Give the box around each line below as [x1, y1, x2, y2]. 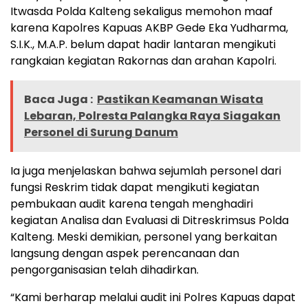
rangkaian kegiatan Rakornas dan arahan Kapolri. [10, 52, 276, 69]
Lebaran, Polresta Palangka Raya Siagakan [24, 107, 280, 124]
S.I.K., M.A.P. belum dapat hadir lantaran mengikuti [10, 36, 276, 52]
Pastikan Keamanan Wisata [97, 91, 263, 107]
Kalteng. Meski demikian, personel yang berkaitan [10, 228, 277, 245]
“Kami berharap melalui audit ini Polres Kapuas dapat [10, 289, 296, 305]
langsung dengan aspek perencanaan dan [10, 245, 239, 261]
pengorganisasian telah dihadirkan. [10, 261, 199, 278]
